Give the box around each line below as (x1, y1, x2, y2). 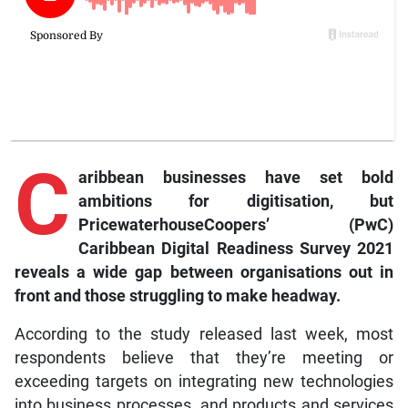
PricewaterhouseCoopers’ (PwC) (77, 215, 394, 234)
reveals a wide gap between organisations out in (14, 262, 394, 281)
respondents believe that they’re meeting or (14, 348, 394, 367)
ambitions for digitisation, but (77, 191, 394, 210)
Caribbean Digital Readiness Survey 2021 (77, 239, 394, 258)
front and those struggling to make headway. (14, 286, 341, 305)
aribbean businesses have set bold (77, 168, 394, 187)
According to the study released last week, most (14, 324, 394, 343)
